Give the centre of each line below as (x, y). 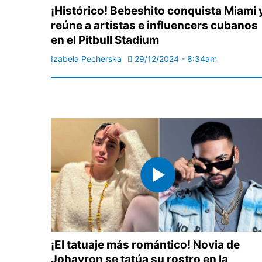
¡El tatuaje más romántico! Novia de (145, 245)
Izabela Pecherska (86, 59)
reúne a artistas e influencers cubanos (154, 26)
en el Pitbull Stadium (105, 40)
